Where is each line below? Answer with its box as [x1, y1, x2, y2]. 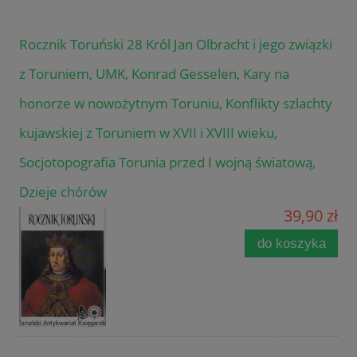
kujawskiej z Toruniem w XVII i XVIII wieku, [19, 123, 277, 142]
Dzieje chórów [19, 182, 107, 201]
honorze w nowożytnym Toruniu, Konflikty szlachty [19, 93, 332, 112]
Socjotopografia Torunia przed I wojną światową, [19, 152, 316, 171]
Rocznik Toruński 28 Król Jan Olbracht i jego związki [19, 34, 332, 53]
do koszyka [257, 235, 326, 251]
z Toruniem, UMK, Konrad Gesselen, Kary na [19, 64, 289, 83]
